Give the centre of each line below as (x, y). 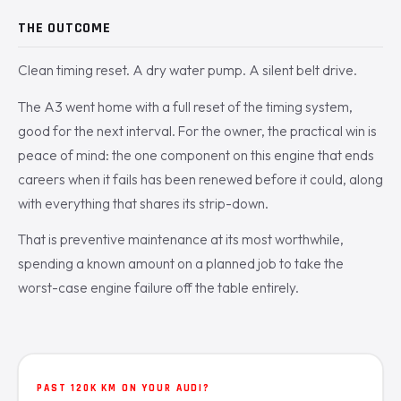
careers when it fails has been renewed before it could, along (200, 179)
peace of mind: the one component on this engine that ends (196, 155)
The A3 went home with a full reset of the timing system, (185, 107)
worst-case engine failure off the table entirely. (158, 288)
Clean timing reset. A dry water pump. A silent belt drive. (188, 71)
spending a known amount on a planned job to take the (181, 264)
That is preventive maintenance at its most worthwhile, (181, 240)
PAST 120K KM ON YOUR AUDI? (124, 388)
